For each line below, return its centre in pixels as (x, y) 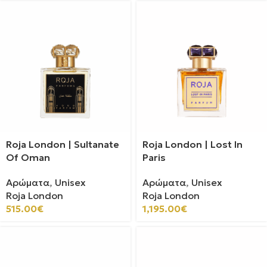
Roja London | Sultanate (63, 144)
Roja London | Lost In (193, 144)
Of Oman (28, 157)
